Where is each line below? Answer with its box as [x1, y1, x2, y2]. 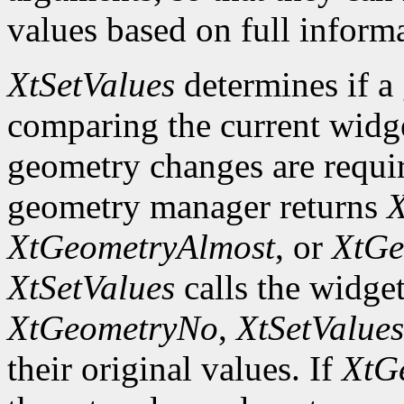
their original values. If [7, 349, 342, 389]
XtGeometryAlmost [7, 227, 275, 267]
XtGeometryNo [7, 308, 218, 348]
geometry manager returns [7, 187, 387, 226]
